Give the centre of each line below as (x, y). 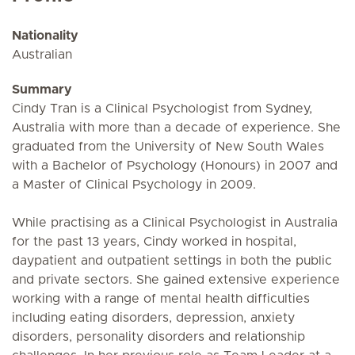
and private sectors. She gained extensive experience (176, 280)
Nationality (45, 36)
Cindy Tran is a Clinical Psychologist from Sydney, (162, 109)
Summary (42, 90)
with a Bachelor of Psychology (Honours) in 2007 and (175, 166)
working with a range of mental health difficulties (161, 299)
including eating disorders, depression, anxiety (153, 318)
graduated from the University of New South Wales (168, 147)
